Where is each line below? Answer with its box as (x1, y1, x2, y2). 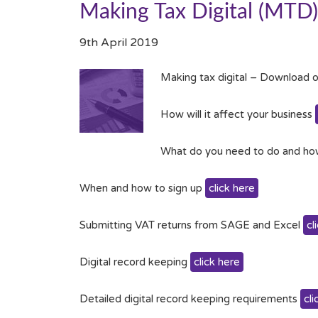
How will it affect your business (160, 108, 315, 121)
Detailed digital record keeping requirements (79, 292, 300, 306)
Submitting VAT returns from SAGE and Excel (79, 219, 303, 232)
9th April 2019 (79, 35, 158, 50)
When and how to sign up (79, 182, 205, 195)
